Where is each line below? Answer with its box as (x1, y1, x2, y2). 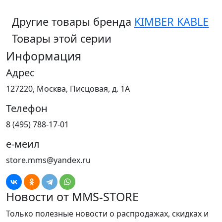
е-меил (6, 137, 40, 151)
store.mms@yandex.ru (6, 155, 91, 166)
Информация (6, 48, 81, 64)
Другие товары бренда (12, 14, 134, 29)
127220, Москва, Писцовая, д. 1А (6, 83, 130, 95)
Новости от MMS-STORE (6, 189, 139, 205)
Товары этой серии (12, 31, 111, 46)
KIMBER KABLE (134, 14, 209, 29)
